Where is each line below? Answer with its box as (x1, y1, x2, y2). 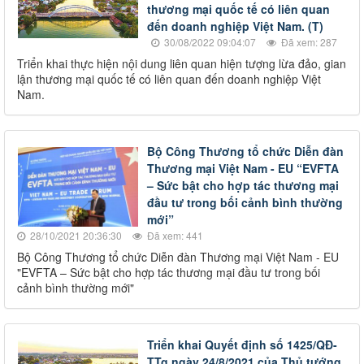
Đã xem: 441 (145, 227, 203, 242)
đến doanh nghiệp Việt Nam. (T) (147, 17, 323, 34)
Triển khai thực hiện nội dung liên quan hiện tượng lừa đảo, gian (17, 54, 346, 71)
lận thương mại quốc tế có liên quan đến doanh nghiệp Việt (17, 70, 321, 87)
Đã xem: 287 (279, 34, 337, 49)
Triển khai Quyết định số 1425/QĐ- (147, 336, 337, 353)
